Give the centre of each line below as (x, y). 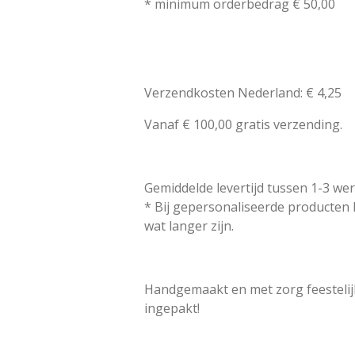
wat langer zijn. (191, 225)
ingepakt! (172, 308)
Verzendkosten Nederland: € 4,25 (243, 92)
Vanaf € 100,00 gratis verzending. (245, 124)
